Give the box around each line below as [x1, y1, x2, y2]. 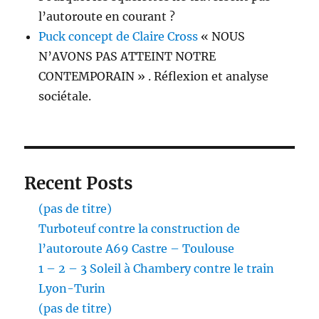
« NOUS [198, 28, 246, 43]
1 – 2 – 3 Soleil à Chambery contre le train [38, 261, 275, 276]
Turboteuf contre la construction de [38, 221, 241, 236]
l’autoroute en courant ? [38, 9, 176, 23]
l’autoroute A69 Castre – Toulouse [38, 241, 235, 256]
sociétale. [38, 88, 92, 103]
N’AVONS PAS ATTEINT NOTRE [38, 48, 216, 63]
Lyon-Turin [38, 281, 106, 296]
